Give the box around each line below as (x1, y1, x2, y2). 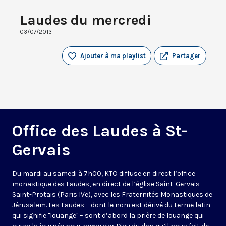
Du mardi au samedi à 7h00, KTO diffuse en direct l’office (12, 169, 195, 178)
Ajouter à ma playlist (80, 52, 146, 60)
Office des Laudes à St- (12, 122, 187, 141)
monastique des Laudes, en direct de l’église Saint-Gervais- (12, 180, 202, 189)
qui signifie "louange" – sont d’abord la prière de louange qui (12, 211, 204, 220)
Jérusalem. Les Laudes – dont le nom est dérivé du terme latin (12, 201, 210, 210)
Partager (172, 52, 201, 60)
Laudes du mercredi (20, 12, 151, 29)
